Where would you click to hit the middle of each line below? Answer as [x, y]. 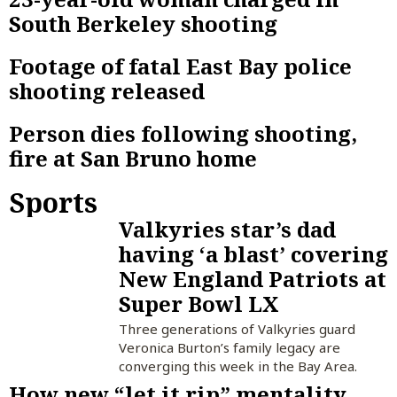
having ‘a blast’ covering [253, 253]
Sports [53, 202]
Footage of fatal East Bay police [180, 66]
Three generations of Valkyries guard [237, 328]
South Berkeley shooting [143, 23]
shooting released [107, 90]
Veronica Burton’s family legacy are [229, 347]
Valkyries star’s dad [227, 229]
